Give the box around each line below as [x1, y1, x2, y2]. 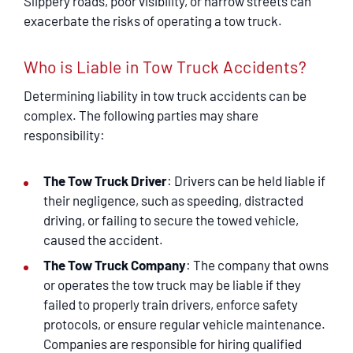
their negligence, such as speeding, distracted [43, 192, 303, 208]
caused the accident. [43, 232, 165, 247]
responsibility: [24, 127, 105, 143]
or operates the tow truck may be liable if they [43, 277, 301, 292]
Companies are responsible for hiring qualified [43, 336, 302, 351]
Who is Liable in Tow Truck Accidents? [24, 57, 307, 76]
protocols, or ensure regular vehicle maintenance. [43, 316, 325, 332]
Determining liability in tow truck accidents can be [24, 87, 307, 103]
